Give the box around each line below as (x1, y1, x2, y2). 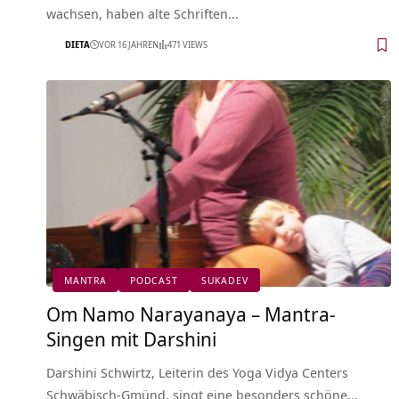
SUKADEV (200, 273, 248, 288)
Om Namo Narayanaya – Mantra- (46, 299, 336, 327)
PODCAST (130, 273, 178, 288)
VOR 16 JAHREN (99, 38, 159, 52)
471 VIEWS (167, 38, 208, 52)
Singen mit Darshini (46, 324, 216, 352)
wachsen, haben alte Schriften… (46, 4, 239, 22)
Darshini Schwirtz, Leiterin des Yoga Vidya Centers (46, 362, 348, 381)
